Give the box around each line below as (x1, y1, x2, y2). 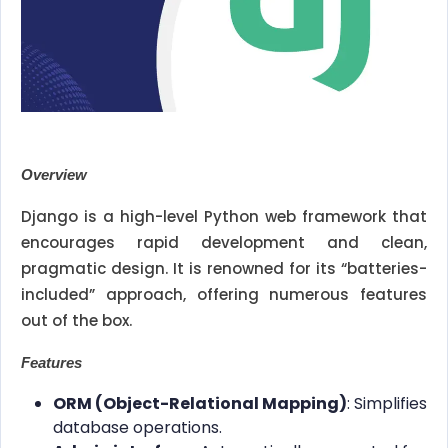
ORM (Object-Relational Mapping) (53, 392, 347, 416)
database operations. (53, 416, 222, 440)
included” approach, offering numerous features (21, 284, 427, 306)
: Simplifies (347, 392, 427, 416)
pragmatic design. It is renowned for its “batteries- (21, 258, 427, 280)
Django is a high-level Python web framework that (21, 206, 427, 228)
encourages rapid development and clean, (21, 232, 427, 254)
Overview (21, 166, 87, 184)
